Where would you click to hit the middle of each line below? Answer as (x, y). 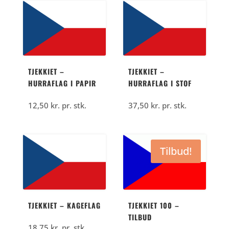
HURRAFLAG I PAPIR (62, 83)
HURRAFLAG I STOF (160, 83)
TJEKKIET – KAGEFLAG (64, 205)
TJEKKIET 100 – (154, 205)
